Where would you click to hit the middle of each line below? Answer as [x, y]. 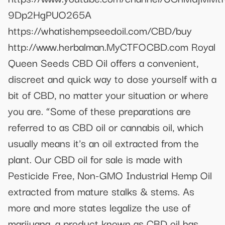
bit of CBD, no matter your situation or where [108, 94]
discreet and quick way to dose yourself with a [112, 78]
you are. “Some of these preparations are [99, 110]
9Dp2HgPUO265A [50, 14]
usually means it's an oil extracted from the [103, 142]
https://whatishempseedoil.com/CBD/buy [100, 30]
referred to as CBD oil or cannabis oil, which [106, 126]
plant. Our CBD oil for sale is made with [95, 158]
